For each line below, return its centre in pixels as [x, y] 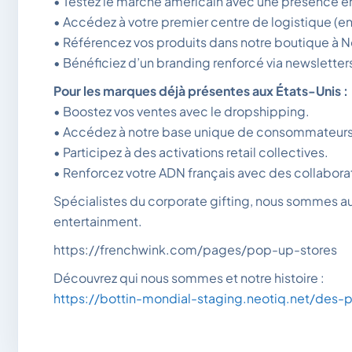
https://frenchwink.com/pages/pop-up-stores [195, 250]
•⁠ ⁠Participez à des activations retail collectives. [191, 152]
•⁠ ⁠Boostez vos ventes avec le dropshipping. [181, 112]
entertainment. [98, 222]
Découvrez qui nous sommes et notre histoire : [190, 278]
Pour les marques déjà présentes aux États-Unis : [201, 91]
